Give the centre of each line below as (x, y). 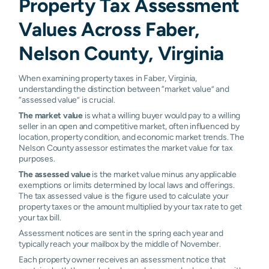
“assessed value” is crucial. (67, 99)
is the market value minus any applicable (163, 174)
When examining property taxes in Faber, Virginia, (108, 78)
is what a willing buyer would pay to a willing (162, 115)
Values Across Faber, (109, 29)
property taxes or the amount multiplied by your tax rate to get (131, 206)
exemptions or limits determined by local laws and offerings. (127, 185)
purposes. (37, 158)
